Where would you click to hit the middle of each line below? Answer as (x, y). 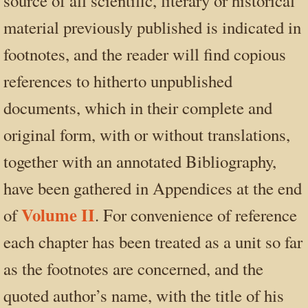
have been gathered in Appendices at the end (153, 188)
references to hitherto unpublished (118, 81)
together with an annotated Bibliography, (140, 162)
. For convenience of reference (196, 215)
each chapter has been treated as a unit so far (153, 242)
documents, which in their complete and (138, 108)
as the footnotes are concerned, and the (133, 269)
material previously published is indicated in (152, 27)
